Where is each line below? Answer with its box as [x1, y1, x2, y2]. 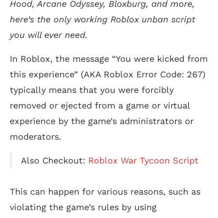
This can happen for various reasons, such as [10, 186, 200, 197]
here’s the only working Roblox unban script [10, 14, 195, 25]
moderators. [10, 131, 61, 142]
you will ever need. [10, 30, 88, 40]
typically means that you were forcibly [10, 85, 174, 95]
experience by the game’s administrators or [10, 116, 194, 127]
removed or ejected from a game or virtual [10, 100, 190, 111]
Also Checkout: [20, 155, 88, 166]
